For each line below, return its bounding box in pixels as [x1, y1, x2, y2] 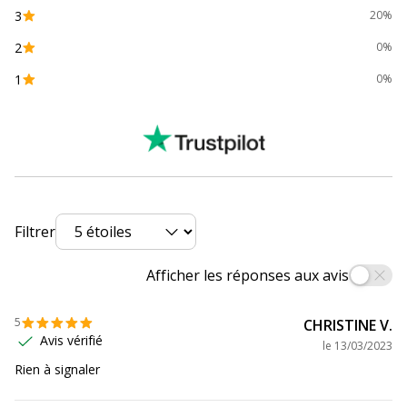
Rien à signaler [15, 361, 100, 379]
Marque [29, 31, 74, 49]
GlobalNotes [219, 31, 293, 49]
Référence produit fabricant [29, 77, 190, 95]
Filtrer [15, 221, 55, 242]
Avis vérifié [40, 332, 103, 350]
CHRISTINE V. [303, 315, 392, 336]
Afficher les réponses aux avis [146, 265, 349, 286]
